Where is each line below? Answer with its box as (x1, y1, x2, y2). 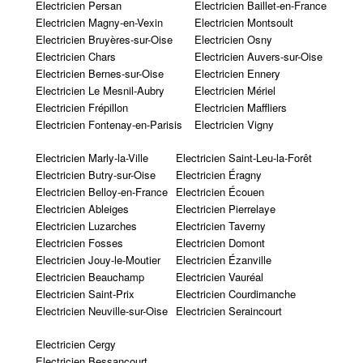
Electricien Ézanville (175, 251, 271, 267)
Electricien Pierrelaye (175, 200, 275, 216)
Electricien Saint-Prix (35, 285, 135, 301)
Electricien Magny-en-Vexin (35, 14, 163, 30)
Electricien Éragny (175, 166, 262, 182)
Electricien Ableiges (35, 200, 129, 216)
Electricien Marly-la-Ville (35, 149, 148, 165)
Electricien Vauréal (175, 268, 263, 284)
